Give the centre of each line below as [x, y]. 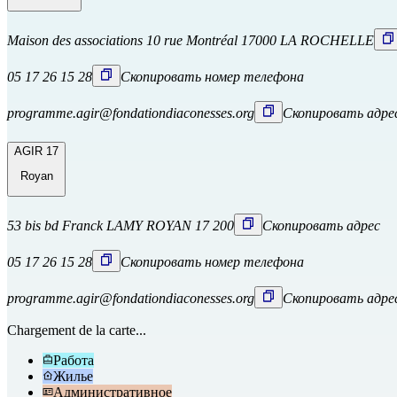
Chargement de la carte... [77, 331]
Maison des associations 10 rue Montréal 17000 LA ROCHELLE [191, 41]
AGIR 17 [36, 151]
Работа [74, 361]
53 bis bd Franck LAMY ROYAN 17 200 [121, 226]
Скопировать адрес [321, 226]
